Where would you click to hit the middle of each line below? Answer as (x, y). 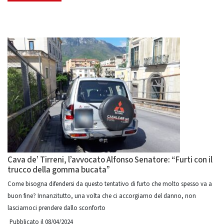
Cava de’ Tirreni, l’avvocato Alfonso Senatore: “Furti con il (110, 160)
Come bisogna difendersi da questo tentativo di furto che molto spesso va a (110, 184)
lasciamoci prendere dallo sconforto (56, 208)
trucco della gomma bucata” (59, 170)
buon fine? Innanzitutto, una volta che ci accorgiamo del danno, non (102, 196)
